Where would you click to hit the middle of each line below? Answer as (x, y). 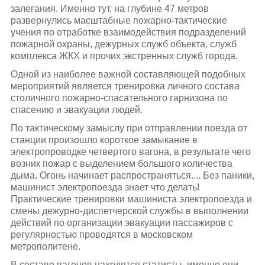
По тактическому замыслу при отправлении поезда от (129, 128)
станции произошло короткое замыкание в (104, 140)
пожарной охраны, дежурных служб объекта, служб (123, 44)
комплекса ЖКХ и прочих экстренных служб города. (124, 56)
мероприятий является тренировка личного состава (125, 86)
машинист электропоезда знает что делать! (105, 187)
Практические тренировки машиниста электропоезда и (131, 199)
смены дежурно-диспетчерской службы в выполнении (129, 211)
